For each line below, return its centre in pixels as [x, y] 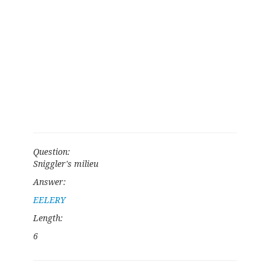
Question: [52, 152]
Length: [48, 218]
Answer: [49, 182]
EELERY [49, 200]
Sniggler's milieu [66, 164]
